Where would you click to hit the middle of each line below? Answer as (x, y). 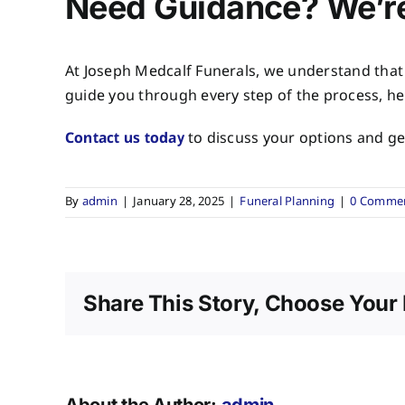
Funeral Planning (287, 202)
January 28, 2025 (179, 202)
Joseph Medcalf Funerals (170, 72)
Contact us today (124, 139)
